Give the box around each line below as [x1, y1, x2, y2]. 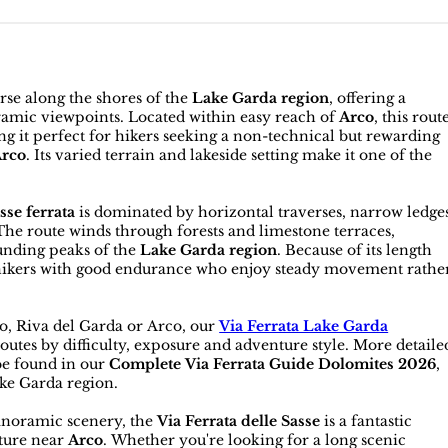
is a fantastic [320, 412, 413, 431]
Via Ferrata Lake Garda [219, 317, 389, 336]
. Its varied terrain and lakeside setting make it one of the [26, 146, 433, 165]
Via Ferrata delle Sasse [157, 412, 321, 431]
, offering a [329, 89, 407, 108]
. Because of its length [277, 241, 433, 260]
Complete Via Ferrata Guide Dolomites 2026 [109, 355, 437, 374]
